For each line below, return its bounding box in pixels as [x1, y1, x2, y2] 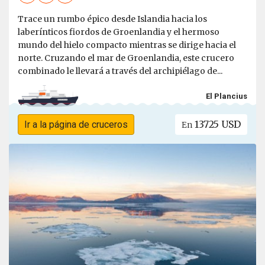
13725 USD [192, 118, 241, 131]
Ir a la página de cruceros [24, 119, 128, 131]
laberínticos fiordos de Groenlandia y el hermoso [18, 27, 219, 38]
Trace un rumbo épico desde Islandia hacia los [18, 14, 207, 25]
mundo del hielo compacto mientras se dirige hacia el [18, 40, 236, 51]
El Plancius [206, 91, 247, 101]
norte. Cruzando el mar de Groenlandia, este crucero [18, 53, 234, 64]
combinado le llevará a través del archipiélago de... [18, 66, 222, 77]
